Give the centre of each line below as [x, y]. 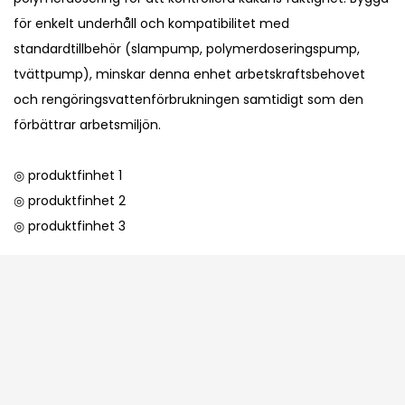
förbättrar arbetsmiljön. [87, 125]
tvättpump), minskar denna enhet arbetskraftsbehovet [189, 75]
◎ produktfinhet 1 [68, 176]
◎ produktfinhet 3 [70, 226]
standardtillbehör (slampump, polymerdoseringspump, [187, 49]
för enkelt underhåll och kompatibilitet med [151, 24]
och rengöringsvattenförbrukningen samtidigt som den [188, 100]
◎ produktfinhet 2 [70, 201]
